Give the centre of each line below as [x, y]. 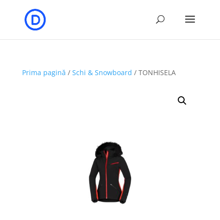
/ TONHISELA [154, 72]
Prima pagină [44, 72]
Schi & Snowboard [102, 72]
